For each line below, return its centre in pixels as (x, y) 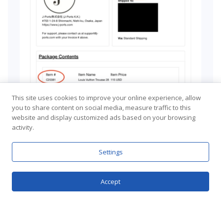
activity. (23, 127)
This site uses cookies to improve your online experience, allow (106, 98)
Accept (110, 182)
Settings (110, 152)
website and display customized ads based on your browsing (104, 117)
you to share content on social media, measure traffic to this (101, 108)
